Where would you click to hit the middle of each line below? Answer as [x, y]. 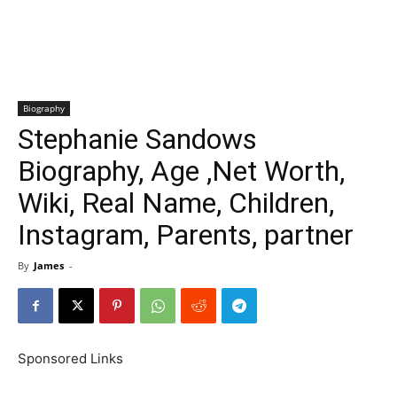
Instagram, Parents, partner [186, 235]
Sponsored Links [70, 358]
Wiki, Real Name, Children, [176, 203]
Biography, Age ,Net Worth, [181, 171]
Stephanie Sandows [137, 139]
